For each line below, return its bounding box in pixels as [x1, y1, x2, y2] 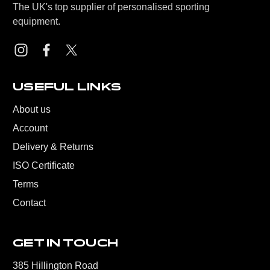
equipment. [13, 16, 60, 27]
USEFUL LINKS [13, 81, 121, 93]
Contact [13, 198, 46, 208]
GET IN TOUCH [13, 237, 118, 249]
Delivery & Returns [13, 142, 93, 152]
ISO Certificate [13, 160, 75, 171]
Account [13, 123, 48, 133]
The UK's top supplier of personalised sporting [13, 2, 210, 12]
